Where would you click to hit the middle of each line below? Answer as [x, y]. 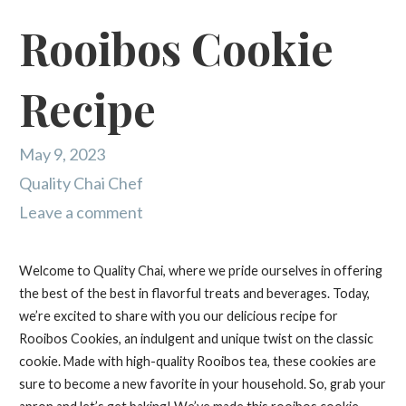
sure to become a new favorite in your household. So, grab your [202, 384]
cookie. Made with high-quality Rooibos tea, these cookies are [197, 362]
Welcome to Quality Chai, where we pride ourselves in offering [200, 271]
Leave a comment [81, 213]
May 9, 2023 [62, 155]
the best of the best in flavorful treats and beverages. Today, [194, 294]
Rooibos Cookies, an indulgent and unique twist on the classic [196, 339]
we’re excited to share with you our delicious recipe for [178, 316]
